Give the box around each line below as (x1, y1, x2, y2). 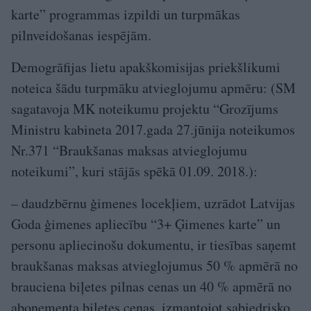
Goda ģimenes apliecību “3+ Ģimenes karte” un (11, 214, 280, 233)
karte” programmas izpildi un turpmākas (11, 4, 240, 24)
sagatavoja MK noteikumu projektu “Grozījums (11, 99, 278, 118)
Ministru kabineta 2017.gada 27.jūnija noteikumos (11, 119, 295, 139)
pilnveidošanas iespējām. (11, 25, 151, 44)
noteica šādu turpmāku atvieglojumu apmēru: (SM (11, 78, 296, 97)
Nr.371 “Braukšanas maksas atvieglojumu (11, 140, 247, 160)
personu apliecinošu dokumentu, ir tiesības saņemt (11, 235, 296, 254)
